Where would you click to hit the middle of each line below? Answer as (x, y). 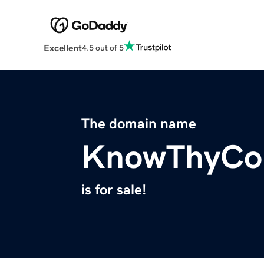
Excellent (62, 48)
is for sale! (114, 190)
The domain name (139, 124)
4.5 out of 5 (103, 47)
